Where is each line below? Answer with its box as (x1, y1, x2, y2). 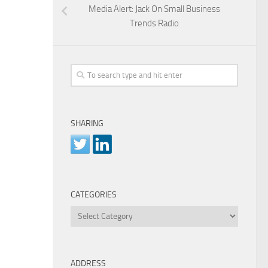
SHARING (71, 118, 103, 129)
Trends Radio (130, 17, 179, 29)
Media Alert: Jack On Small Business (89, 3, 220, 14)
